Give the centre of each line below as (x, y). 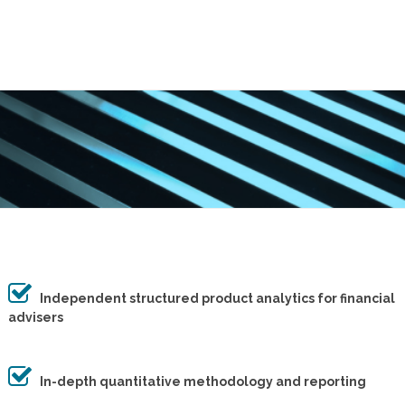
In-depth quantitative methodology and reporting (198, 381)
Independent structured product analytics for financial (213, 298)
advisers (35, 317)
